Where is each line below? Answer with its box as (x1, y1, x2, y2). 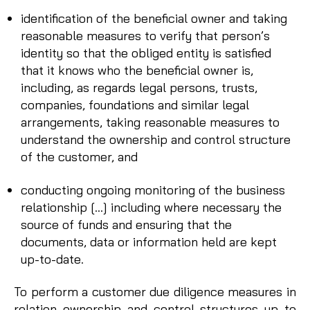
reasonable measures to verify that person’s (21, 28, 270, 44)
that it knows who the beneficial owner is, (21, 62, 253, 79)
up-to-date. (21, 250, 84, 267)
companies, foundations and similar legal (21, 97, 249, 113)
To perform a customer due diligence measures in (14, 284, 296, 300)
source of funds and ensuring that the (21, 216, 232, 232)
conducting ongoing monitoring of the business (21, 181, 285, 198)
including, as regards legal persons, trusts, (21, 80, 257, 96)
